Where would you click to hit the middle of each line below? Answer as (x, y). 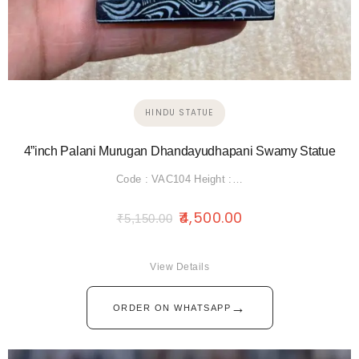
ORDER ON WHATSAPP (171, 308)
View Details (179, 267)
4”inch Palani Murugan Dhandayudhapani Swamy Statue (179, 151)
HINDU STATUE (179, 113)
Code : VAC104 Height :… (179, 179)
